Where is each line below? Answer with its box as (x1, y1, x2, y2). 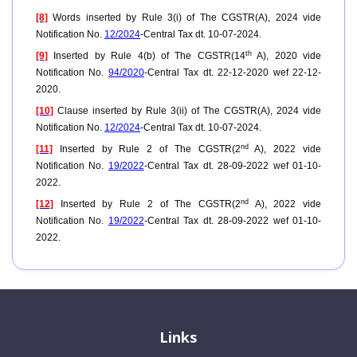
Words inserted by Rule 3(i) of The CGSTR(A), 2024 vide (48, 12, 321, 24)
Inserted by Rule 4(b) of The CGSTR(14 (48, 50, 245, 62)
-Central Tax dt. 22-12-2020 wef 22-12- (143, 67, 322, 79)
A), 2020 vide (251, 50, 322, 62)
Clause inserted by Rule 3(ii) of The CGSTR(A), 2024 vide (53, 105, 321, 117)
